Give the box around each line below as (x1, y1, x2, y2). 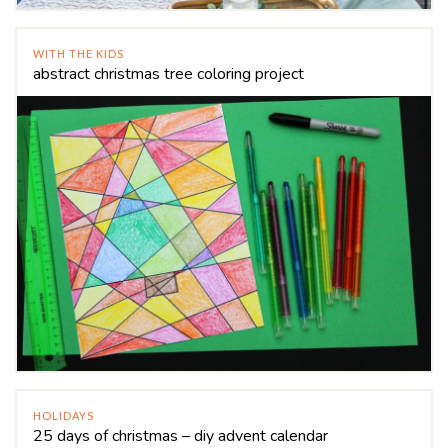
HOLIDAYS (33, 408, 94, 422)
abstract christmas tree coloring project (33, 62, 304, 85)
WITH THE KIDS (33, 46, 124, 60)
